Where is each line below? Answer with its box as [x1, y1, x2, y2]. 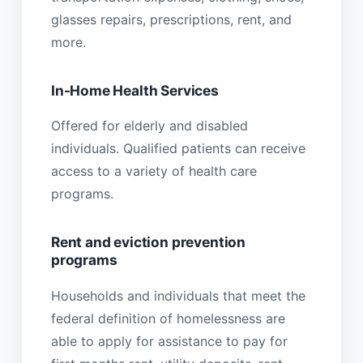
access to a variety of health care [50, 163, 257, 180]
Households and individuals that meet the [50, 287, 305, 304]
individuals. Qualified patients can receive [50, 140, 305, 157]
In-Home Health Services [50, 81, 219, 99]
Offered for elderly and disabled [50, 117, 248, 135]
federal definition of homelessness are [50, 310, 285, 327]
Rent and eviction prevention [50, 233, 246, 251]
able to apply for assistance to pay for [50, 332, 288, 349]
